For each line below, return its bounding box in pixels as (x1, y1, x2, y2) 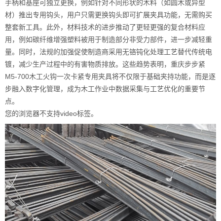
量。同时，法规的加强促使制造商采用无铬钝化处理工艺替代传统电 (5, 48, 212, 56)
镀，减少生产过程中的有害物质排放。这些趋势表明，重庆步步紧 (5, 60, 205, 68)
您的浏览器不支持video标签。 (5, 110, 98, 117)
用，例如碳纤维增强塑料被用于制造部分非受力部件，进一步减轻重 (5, 36, 212, 43)
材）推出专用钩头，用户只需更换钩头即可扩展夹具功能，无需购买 (5, 11, 212, 19)
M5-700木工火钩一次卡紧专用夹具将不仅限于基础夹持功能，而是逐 (5, 73, 216, 80)
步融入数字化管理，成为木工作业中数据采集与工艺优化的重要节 (5, 85, 205, 93)
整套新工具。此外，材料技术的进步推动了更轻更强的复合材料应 (5, 23, 205, 31)
